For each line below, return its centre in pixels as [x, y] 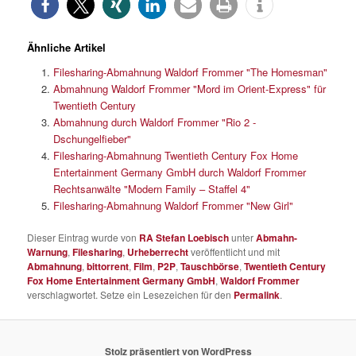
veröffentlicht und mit [234, 252]
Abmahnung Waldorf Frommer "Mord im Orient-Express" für [189, 89]
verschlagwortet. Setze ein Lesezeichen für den [131, 295]
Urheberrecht [158, 252]
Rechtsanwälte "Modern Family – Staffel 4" [151, 189]
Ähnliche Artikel [67, 47]
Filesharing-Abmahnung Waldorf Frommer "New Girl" [173, 206]
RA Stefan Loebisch [184, 238]
